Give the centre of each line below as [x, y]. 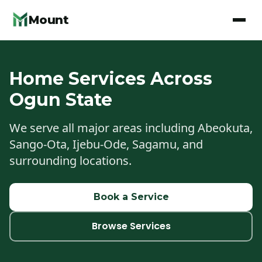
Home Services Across [111, 79]
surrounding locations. [70, 161]
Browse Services [131, 226]
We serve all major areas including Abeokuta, [131, 128]
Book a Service [131, 197]
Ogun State [61, 100]
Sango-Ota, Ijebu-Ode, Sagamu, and [106, 144]
